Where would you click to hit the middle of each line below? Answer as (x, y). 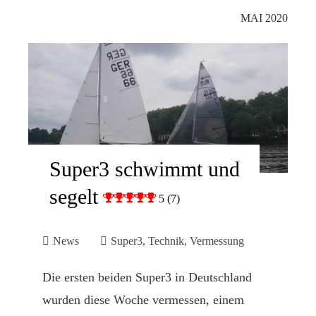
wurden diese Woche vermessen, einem (143, 300)
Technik (166, 241)
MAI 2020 (264, 18)
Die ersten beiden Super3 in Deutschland (147, 277)
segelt (74, 196)
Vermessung (217, 241)
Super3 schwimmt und (145, 169)
